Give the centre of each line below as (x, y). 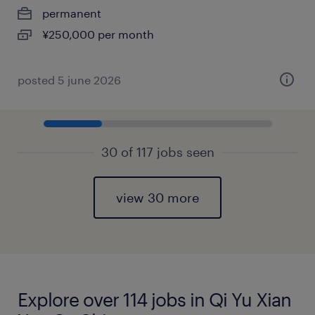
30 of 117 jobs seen (157, 152)
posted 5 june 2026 (69, 80)
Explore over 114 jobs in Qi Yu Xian (154, 299)
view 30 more (157, 198)
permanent (72, 13)
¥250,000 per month (98, 34)
